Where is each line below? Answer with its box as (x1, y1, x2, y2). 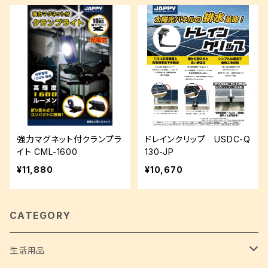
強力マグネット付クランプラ (17, 134, 122, 144)
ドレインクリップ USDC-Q (145, 134, 251, 144)
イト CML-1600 (17, 147, 78, 157)
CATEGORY (10, 209, 71, 221)
